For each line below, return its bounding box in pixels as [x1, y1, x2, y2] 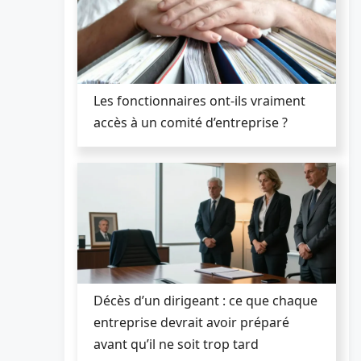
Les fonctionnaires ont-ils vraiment [93, 91, 305, 110]
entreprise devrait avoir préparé [93, 313, 289, 331]
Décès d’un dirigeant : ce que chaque [93, 291, 317, 309]
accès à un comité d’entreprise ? [93, 113, 288, 131]
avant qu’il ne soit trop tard [93, 334, 259, 353]
